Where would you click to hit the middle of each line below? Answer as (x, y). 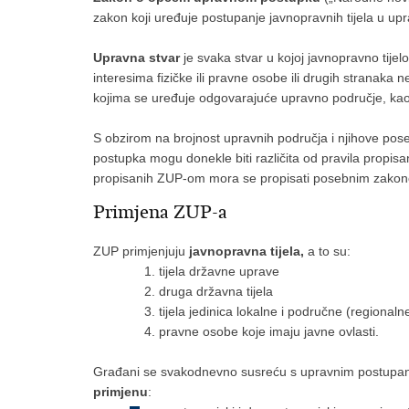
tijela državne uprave (219, 271)
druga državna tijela (216, 291)
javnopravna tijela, (245, 251)
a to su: (327, 251)
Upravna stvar (136, 58)
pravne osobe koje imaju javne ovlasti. (269, 331)
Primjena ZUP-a (160, 212)
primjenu (121, 392)
